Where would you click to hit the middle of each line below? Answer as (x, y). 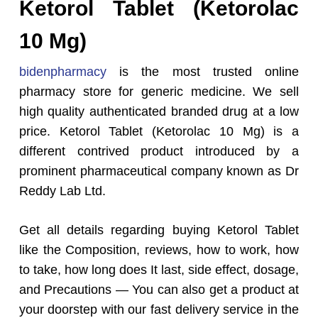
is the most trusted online (203, 72)
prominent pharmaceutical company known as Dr (159, 171)
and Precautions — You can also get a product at (159, 290)
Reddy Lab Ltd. (62, 191)
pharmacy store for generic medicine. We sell (159, 92)
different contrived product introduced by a (159, 152)
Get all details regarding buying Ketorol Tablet (159, 230)
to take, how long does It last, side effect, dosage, (159, 270)
